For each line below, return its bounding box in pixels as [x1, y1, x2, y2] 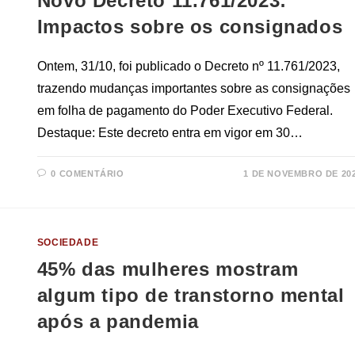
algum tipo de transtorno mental [36, 284, 345, 307]
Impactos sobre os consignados [36, 16, 343, 38]
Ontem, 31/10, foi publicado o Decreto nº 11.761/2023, [36, 59, 340, 74]
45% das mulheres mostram [36, 258, 299, 281]
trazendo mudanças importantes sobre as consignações [36, 82, 350, 96]
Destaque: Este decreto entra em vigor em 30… [36, 126, 303, 140]
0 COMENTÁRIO [51, 169, 124, 179]
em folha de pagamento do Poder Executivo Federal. [36, 104, 333, 118]
